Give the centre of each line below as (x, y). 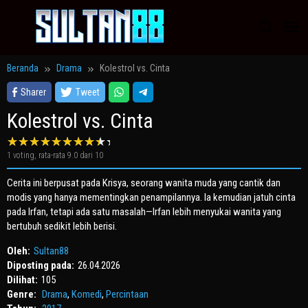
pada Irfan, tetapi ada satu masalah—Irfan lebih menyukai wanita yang (144, 212)
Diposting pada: (41, 266)
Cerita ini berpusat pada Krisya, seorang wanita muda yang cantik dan (144, 183)
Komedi (87, 295)
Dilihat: (22, 280)
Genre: (23, 295)
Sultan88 (51, 251)
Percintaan (127, 295)
